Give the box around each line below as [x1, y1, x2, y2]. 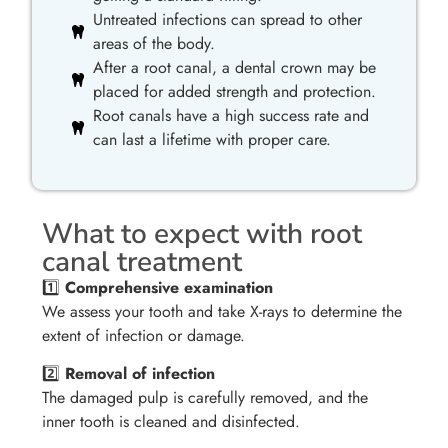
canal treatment [42, 242, 243, 281]
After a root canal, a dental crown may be [93, 56, 377, 80]
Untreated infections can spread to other [93, 8, 363, 32]
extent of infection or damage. [42, 323, 246, 347]
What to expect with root [42, 214, 363, 253]
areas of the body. [93, 32, 216, 56]
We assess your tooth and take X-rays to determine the [42, 299, 403, 323]
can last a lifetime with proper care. [93, 128, 332, 152]
